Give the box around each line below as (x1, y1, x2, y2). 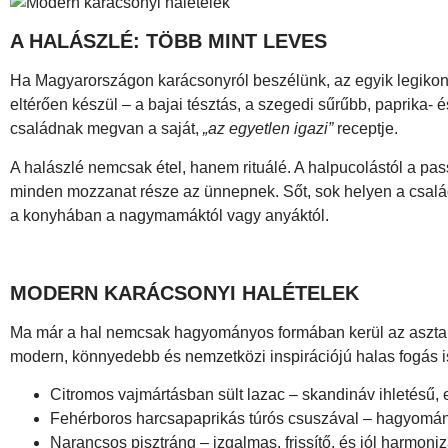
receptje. (333, 120, 398, 138)
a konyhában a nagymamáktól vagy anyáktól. (10, 206, 329, 224)
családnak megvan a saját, (10, 120, 203, 138)
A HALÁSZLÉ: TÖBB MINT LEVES (10, 30, 327, 53)
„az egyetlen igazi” (203, 120, 333, 138)
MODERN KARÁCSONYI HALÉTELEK (10, 281, 359, 304)
